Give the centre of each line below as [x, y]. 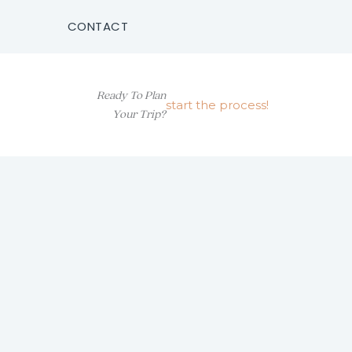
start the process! [217, 104]
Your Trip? [139, 114]
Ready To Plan [131, 95]
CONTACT [97, 26]
